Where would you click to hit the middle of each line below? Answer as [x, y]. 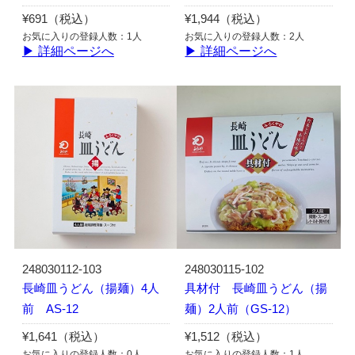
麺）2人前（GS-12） [241, 309]
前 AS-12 [50, 309]
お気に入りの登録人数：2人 [245, 36]
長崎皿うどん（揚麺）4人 [90, 289]
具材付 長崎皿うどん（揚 [256, 289]
